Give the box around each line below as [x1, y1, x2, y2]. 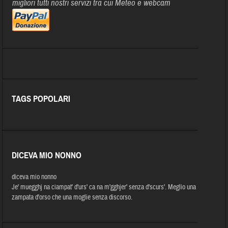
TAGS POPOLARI [12, 93, 71, 104]
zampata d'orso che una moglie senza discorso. [12, 192, 133, 202]
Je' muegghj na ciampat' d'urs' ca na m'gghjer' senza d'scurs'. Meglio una [12, 182, 196, 192]
